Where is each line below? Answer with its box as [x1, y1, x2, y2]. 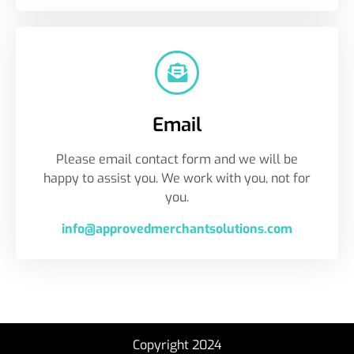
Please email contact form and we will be [56, 150, 298, 168]
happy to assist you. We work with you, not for [43, 169, 311, 186]
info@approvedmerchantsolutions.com [62, 220, 292, 237]
